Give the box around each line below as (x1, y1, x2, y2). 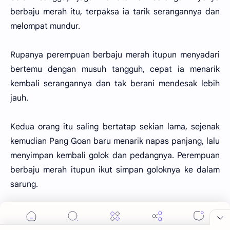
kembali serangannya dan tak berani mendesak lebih (10, 79, 220, 89)
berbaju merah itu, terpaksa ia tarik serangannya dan (10, 7, 220, 17)
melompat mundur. (10, 21, 80, 31)
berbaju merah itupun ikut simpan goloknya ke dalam (10, 165, 220, 175)
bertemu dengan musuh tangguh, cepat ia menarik (10, 64, 220, 74)
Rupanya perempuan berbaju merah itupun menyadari (10, 50, 220, 60)
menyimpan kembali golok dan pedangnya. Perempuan (10, 150, 220, 161)
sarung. (10, 179, 38, 189)
